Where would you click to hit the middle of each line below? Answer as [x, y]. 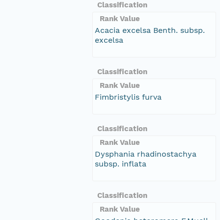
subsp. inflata [121, 164]
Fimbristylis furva [128, 97]
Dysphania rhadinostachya [146, 154]
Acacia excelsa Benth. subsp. [150, 30]
